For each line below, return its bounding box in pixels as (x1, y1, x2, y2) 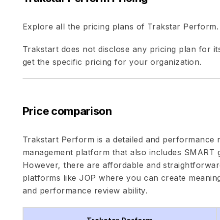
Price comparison (22, 105, 112, 117)
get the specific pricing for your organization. (22, 57, 202, 67)
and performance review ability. (22, 186, 148, 195)
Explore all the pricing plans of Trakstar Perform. (22, 22, 219, 31)
